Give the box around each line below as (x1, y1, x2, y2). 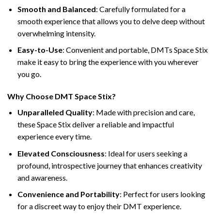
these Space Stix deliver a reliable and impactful (17, 120, 174, 129)
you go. (17, 69, 41, 79)
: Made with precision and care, (92, 108, 195, 117)
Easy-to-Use (17, 45, 62, 55)
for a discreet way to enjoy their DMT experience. (17, 201, 181, 211)
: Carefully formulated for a (95, 4, 186, 14)
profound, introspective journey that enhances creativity (17, 160, 202, 170)
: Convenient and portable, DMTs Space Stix (62, 45, 208, 55)
